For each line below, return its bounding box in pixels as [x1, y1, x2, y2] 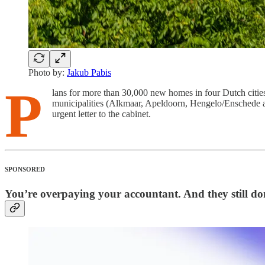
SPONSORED [5, 165, 45, 173]
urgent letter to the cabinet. [52, 108, 151, 119]
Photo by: [28, 67, 67, 77]
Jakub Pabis [67, 67, 111, 77]
